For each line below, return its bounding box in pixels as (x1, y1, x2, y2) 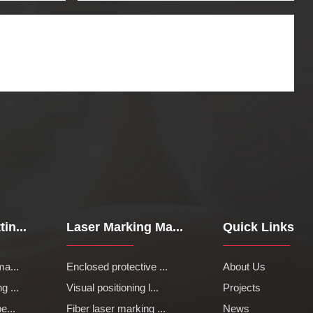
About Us (223, 261, 266, 272)
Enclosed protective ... (66, 261, 168, 272)
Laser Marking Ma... (66, 220, 183, 234)
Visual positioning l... (66, 282, 159, 293)
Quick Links (223, 220, 295, 234)
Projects (223, 282, 261, 293)
